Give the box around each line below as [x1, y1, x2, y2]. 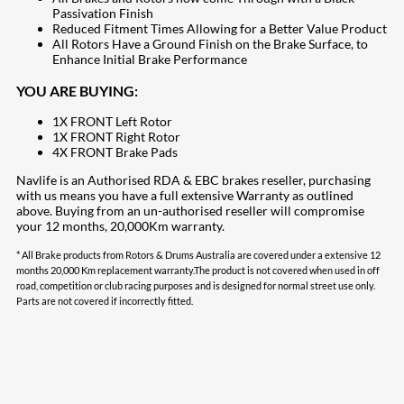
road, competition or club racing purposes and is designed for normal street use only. [16, 280, 375, 292]
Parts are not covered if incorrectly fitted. [16, 295, 193, 308]
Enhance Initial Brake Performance [52, 51, 247, 68]
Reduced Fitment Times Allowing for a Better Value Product [52, 21, 387, 37]
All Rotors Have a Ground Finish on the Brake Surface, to [52, 36, 368, 52]
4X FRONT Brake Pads [52, 144, 178, 161]
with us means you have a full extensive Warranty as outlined [16, 188, 353, 204]
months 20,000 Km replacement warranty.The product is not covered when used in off [16, 264, 380, 277]
